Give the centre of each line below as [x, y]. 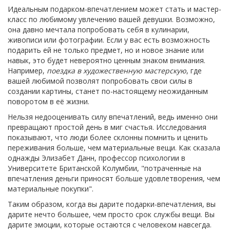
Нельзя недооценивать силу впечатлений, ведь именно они [113, 117]
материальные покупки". [51, 189]
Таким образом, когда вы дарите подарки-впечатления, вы [112, 204]
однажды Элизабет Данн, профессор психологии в [97, 158]
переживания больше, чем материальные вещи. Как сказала [114, 148]
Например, [27, 71]
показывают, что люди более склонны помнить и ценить [108, 138]
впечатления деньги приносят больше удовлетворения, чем [114, 179]
